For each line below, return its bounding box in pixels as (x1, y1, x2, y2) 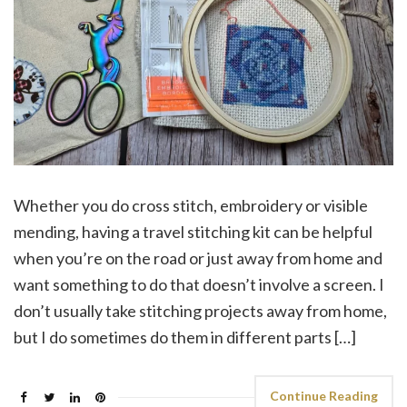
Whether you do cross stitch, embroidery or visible (14, 195, 368, 216)
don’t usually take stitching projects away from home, (14, 301, 387, 322)
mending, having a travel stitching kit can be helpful (14, 222, 372, 243)
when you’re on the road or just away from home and (14, 248, 382, 269)
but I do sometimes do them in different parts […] (14, 327, 356, 348)
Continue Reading (270, 388, 378, 404)
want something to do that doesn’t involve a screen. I (14, 274, 384, 295)
